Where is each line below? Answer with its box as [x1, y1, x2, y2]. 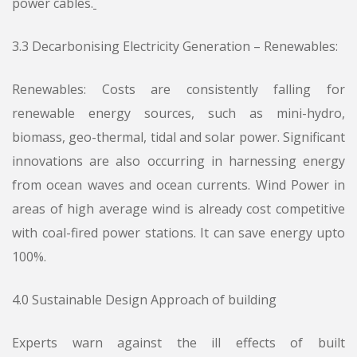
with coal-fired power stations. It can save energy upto [12, 224, 345, 242]
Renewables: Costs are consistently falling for [12, 80, 345, 99]
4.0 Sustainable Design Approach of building [12, 291, 277, 309]
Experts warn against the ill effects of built [12, 334, 345, 352]
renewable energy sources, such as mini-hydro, [12, 104, 345, 123]
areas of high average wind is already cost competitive [12, 200, 345, 218]
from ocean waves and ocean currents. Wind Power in [12, 176, 345, 194]
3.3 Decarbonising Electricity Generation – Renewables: [12, 37, 338, 56]
